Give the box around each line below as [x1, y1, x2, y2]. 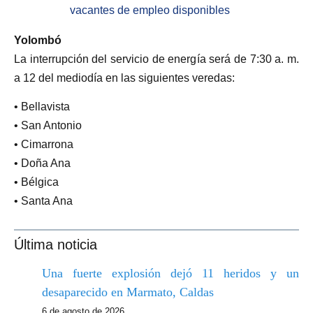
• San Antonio [14, 119, 82, 132]
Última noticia [14, 236, 97, 252]
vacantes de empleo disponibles [70, 4, 230, 17]
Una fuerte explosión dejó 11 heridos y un [42, 265, 299, 280]
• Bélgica [14, 176, 59, 189]
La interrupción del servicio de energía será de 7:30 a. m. [14, 53, 299, 66]
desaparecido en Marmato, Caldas [42, 284, 214, 299]
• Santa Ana [14, 195, 73, 208]
